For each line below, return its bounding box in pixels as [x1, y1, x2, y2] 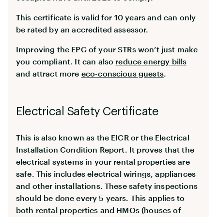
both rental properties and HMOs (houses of [16, 205, 181, 215]
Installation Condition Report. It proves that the [16, 144, 194, 154]
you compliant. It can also [16, 56, 116, 66]
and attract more [16, 68, 81, 78]
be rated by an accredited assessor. [16, 24, 151, 34]
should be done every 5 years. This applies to [16, 193, 185, 202]
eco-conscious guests [81, 68, 164, 78]
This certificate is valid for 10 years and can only [16, 12, 196, 22]
